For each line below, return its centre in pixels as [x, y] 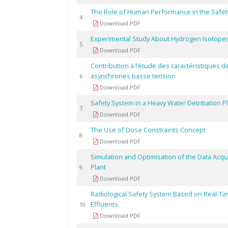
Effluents [105, 204]
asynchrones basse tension [133, 76]
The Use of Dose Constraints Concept [148, 130]
